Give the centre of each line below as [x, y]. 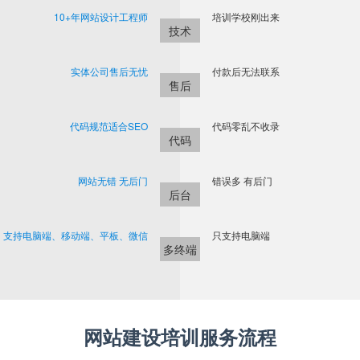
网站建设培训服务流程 [180, 337]
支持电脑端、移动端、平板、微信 [76, 235]
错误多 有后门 [242, 181]
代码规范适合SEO [109, 126]
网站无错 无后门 [113, 181]
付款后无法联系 [246, 72]
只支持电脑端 [241, 235]
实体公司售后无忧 [109, 72]
